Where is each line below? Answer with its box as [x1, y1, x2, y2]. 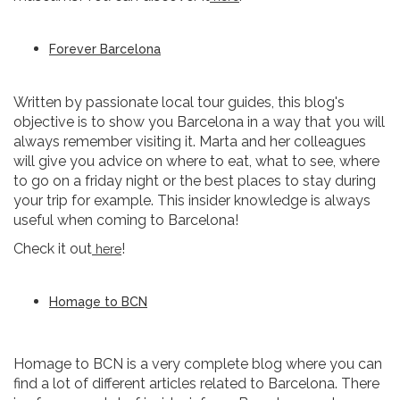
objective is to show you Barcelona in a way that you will [13, 113, 385, 130]
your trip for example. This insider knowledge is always [13, 192, 371, 209]
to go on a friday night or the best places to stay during [13, 172, 376, 189]
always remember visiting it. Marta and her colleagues [13, 133, 366, 150]
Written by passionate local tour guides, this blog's [13, 94, 345, 111]
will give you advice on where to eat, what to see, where [13, 153, 379, 170]
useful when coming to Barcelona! [13, 212, 238, 229]
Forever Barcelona [49, 42, 161, 56]
